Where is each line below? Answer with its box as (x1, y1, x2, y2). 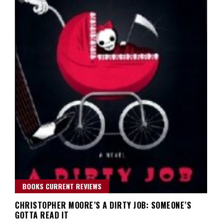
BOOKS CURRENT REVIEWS (22, 180, 102, 191)
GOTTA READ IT (15, 209, 69, 221)
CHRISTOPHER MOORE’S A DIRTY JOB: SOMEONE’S (15, 199, 191, 211)
